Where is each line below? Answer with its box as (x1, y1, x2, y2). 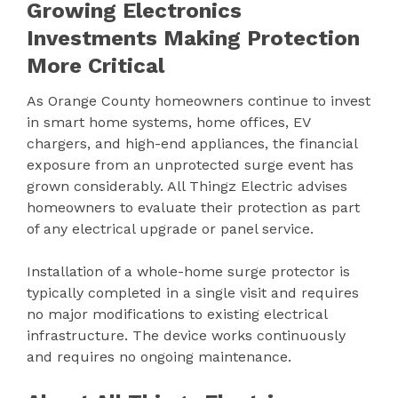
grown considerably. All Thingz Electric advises (27, 178, 347, 195)
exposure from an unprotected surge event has (27, 156, 354, 174)
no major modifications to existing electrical (27, 306, 327, 323)
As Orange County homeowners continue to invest (27, 92, 370, 110)
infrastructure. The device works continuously (27, 327, 346, 345)
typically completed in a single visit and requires (27, 284, 359, 302)
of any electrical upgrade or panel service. (27, 220, 314, 238)
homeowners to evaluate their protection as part (27, 199, 360, 217)
